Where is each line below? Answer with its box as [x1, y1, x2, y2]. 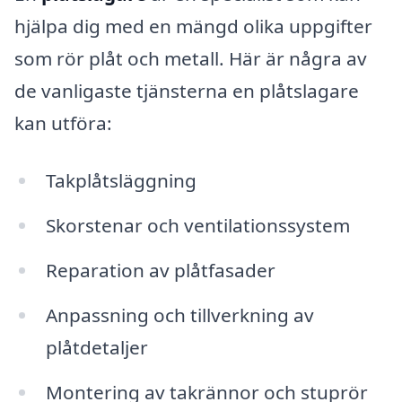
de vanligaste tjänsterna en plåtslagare [14, 78, 359, 104]
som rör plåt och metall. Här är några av [14, 46, 367, 72]
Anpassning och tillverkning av [45, 301, 314, 328]
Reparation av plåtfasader [45, 257, 275, 283]
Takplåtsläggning [45, 168, 197, 194]
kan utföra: [14, 110, 112, 136]
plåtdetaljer [45, 334, 148, 360]
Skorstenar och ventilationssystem [45, 213, 350, 239]
